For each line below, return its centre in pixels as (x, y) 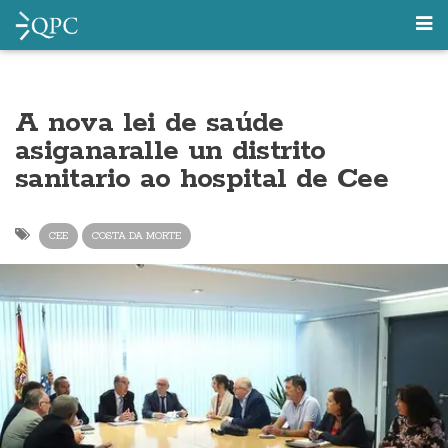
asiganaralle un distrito (170, 151)
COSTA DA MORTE (136, 235)
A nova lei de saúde (149, 123)
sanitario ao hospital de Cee (202, 179)
